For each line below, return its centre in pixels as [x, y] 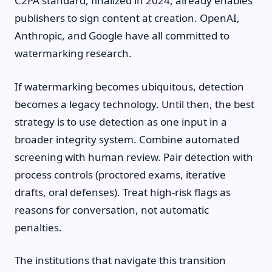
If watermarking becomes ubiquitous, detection [129, 86]
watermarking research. [73, 53]
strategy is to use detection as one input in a [121, 121]
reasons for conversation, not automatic [112, 209]
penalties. [38, 227]
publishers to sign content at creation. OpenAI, [127, 18]
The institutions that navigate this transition [120, 260]
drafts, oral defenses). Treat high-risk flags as [123, 192]
